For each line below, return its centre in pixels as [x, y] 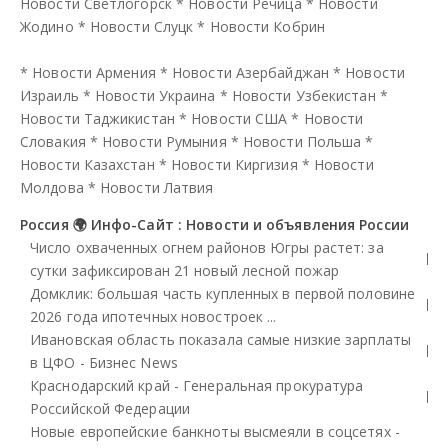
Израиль [49, 95]
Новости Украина [155, 95]
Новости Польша [302, 141]
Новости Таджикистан [97, 118]
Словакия [53, 141]
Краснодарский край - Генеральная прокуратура [197, 385]
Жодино [47, 26]
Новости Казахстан [87, 164]
